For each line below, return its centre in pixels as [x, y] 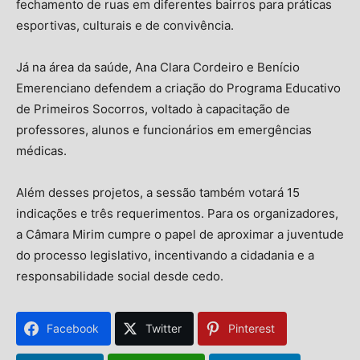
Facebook [73, 329]
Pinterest [252, 329]
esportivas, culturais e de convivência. [125, 26]
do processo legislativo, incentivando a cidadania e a [165, 256]
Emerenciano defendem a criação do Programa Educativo [178, 88]
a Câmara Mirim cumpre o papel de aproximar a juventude [180, 235]
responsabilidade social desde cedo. [120, 276]
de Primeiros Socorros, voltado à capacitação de [153, 109]
